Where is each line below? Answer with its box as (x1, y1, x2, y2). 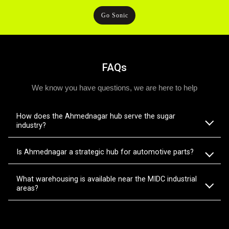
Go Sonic (101, 11, 129, 19)
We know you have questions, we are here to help (32, 83, 197, 92)
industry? (16, 121, 46, 130)
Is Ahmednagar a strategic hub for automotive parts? (16, 148, 194, 157)
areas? (16, 184, 38, 193)
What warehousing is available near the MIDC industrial (16, 174, 197, 184)
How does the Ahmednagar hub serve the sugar (16, 111, 175, 121)
